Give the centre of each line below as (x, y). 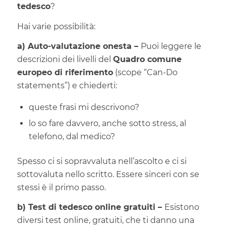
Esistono (182, 207)
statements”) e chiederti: (67, 86)
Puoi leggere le (171, 46)
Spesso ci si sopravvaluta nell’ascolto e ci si (102, 161)
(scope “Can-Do (145, 73)
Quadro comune (147, 60)
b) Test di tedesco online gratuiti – (91, 207)
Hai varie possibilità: (56, 26)
